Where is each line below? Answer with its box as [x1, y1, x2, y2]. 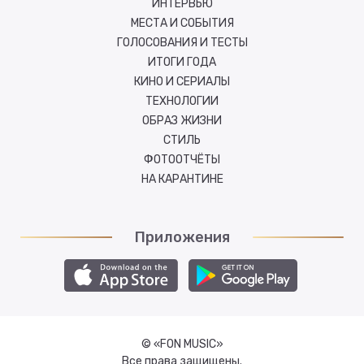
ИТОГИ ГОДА [148, 55, 216, 69]
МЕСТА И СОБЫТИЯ [130, 16, 234, 30]
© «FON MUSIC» [141, 337, 223, 351]
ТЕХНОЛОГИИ [145, 94, 219, 108]
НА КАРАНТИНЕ [141, 172, 223, 186]
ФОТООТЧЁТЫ [144, 153, 220, 167]
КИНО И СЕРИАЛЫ [134, 75, 230, 89]
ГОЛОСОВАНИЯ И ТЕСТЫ [116, 36, 248, 50]
